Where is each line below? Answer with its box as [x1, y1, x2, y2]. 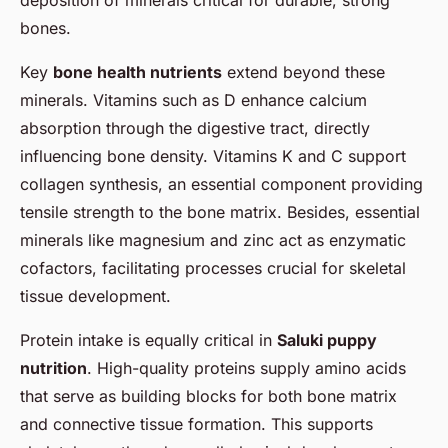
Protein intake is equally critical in [20, 329, 277, 350]
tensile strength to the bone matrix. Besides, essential [20, 201, 420, 222]
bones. [20, 17, 71, 38]
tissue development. [20, 285, 171, 306]
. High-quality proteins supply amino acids [87, 357, 406, 378]
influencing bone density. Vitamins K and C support [20, 145, 406, 166]
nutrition [20, 357, 87, 378]
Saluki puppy [277, 329, 377, 350]
